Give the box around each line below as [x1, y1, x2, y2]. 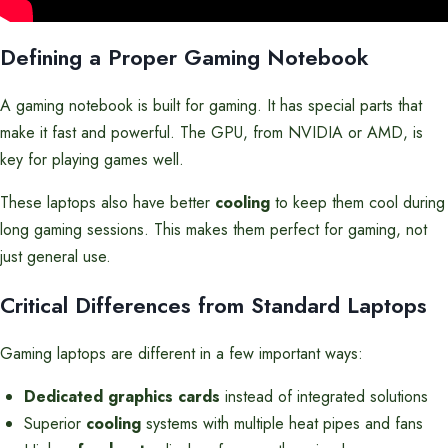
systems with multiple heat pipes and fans [141, 412, 423, 435]
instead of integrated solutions [220, 385, 428, 408]
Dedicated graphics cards [24, 385, 220, 408]
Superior [24, 412, 86, 435]
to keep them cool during [270, 191, 445, 214]
